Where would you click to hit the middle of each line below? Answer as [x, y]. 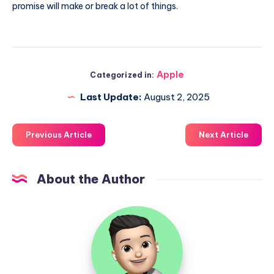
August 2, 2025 [176, 97]
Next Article [224, 134]
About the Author [91, 179]
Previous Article [59, 134]
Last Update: [111, 97]
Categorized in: [122, 75]
